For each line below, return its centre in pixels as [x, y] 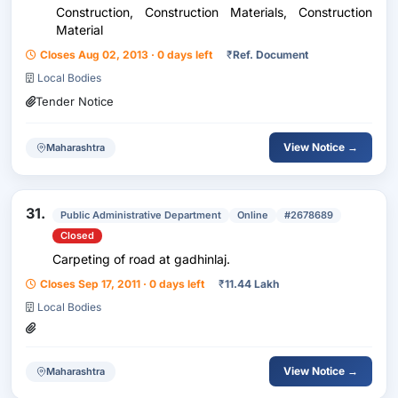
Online [253, 215]
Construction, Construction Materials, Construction [214, 12]
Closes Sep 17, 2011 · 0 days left [122, 284]
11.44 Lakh [252, 284]
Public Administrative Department [141, 215]
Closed [77, 235]
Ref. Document [271, 55]
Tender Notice [75, 101]
